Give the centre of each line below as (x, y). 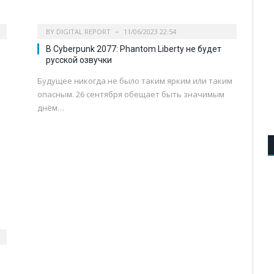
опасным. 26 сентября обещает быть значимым (131, 94)
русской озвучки (79, 60)
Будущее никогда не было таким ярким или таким (135, 80)
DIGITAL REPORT (83, 31)
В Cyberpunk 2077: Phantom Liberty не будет (134, 49)
